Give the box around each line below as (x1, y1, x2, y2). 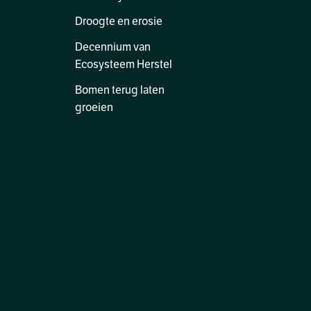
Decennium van (74, 40, 151, 54)
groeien (74, 101, 113, 115)
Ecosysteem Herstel (74, 58, 172, 72)
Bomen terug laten (74, 83, 165, 97)
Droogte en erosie (74, 15, 162, 28)
